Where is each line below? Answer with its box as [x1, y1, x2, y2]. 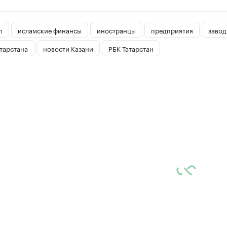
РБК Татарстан [108, 43, 154, 53]
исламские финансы [17, 24, 82, 35]
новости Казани [43, 43, 93, 53]
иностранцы [96, 24, 136, 35]
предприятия [150, 24, 193, 35]
